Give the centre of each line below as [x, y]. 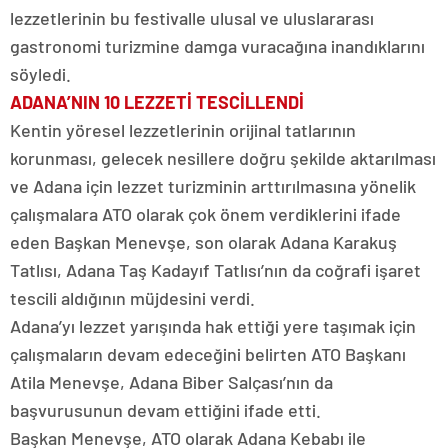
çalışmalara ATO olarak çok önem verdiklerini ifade [205, 214]
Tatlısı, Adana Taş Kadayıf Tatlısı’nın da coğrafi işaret [215, 270]
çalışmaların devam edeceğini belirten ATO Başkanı [208, 354]
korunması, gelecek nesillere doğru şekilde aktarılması [223, 158]
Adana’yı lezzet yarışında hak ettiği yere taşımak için [213, 326]
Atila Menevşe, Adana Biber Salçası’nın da [171, 382]
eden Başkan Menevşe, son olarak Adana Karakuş [203, 242]
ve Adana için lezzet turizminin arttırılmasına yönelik [213, 186]
